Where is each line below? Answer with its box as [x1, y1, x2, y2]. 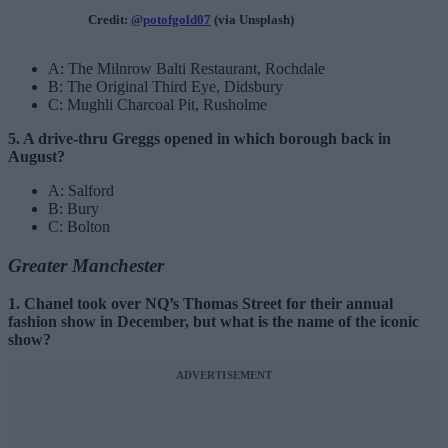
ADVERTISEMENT [175, 369, 273, 382]
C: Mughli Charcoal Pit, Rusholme [48, 96, 267, 114]
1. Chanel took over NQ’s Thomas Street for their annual [8, 295, 393, 313]
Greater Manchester [8, 254, 164, 276]
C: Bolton [48, 218, 110, 236]
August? [8, 148, 65, 166]
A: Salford [48, 182, 114, 200]
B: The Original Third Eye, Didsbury [48, 78, 283, 96]
